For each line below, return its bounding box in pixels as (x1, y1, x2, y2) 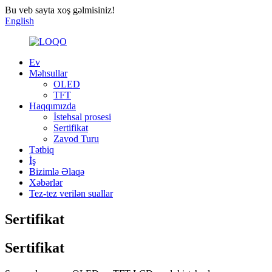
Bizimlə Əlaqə (29, 166, 84, 177)
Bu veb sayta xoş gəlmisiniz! (5, 5, 115, 15)
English (5, 16, 34, 26)
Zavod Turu (53, 134, 99, 144)
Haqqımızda (29, 101, 76, 111)
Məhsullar (29, 68, 67, 78)
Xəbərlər (29, 177, 63, 188)
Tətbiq (29, 144, 54, 155)
